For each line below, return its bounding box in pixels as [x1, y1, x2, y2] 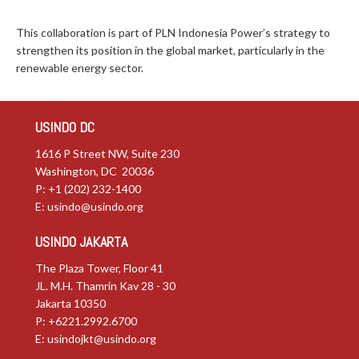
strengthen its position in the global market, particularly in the [16, 43, 325, 57]
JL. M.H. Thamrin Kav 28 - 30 [35, 279, 175, 292]
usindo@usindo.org [47, 200, 143, 213]
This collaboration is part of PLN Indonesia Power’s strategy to [16, 26, 330, 39]
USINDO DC [35, 118, 95, 136]
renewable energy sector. [16, 61, 143, 75]
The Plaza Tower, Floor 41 [35, 261, 163, 275]
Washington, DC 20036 [35, 164, 154, 178]
